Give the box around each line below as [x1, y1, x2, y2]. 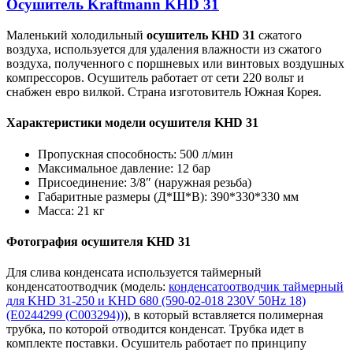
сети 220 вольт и [216, 71, 304, 85]
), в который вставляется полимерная [124, 308, 323, 322]
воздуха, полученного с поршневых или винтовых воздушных [6, 57, 344, 71]
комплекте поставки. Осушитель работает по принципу [6, 336, 307, 351]
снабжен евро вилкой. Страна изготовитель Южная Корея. [6, 85, 321, 99]
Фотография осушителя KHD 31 [6, 234, 191, 248]
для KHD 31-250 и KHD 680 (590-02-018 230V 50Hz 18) [6, 294, 306, 308]
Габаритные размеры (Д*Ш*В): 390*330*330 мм [38, 189, 299, 203]
